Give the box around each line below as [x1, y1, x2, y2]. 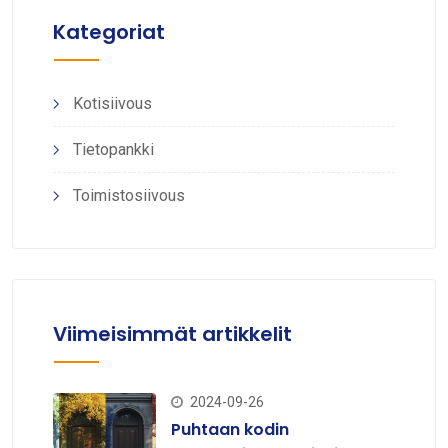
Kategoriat [53, 18, 165, 47]
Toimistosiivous [73, 186, 185, 206]
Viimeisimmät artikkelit [53, 320, 292, 349]
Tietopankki [73, 140, 154, 160]
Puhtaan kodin [170, 418, 289, 442]
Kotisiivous [73, 94, 152, 114]
